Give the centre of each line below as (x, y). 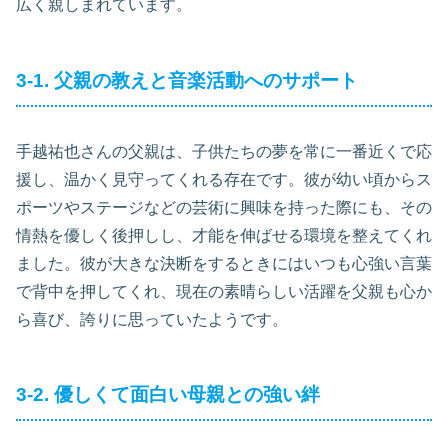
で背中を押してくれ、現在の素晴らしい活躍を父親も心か (224, 291)
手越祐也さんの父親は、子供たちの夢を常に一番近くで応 (224, 151)
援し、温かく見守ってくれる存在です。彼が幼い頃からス (224, 179)
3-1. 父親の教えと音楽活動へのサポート (187, 80)
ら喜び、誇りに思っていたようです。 (152, 319)
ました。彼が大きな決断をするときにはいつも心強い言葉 (224, 263)
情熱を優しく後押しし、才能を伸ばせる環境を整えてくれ (224, 235)
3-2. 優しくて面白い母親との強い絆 (168, 395)
